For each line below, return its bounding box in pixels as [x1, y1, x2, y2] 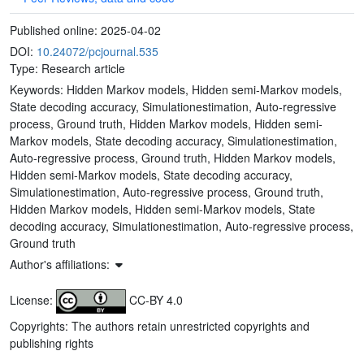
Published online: [10, 21, 101, 38]
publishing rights [10, 334, 93, 351]
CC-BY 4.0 [125, 291, 183, 308]
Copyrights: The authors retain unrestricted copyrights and [10, 317, 310, 334]
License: [10, 291, 56, 308]
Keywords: [10, 80, 67, 97]
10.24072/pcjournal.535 [37, 42, 158, 59]
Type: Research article [10, 59, 125, 76]
